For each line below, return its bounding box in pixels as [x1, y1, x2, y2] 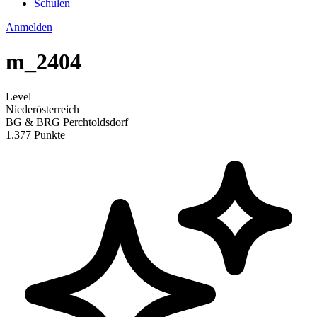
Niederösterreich [6, 103, 79, 115]
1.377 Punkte [6, 128, 65, 141]
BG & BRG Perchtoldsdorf [6, 115, 128, 128]
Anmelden [6, 21, 52, 33]
